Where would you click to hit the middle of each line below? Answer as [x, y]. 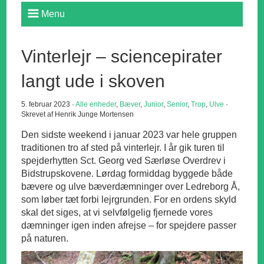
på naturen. [45, 239]
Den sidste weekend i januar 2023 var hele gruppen [129, 135]
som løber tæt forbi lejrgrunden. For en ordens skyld [129, 200]
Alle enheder [96, 105]
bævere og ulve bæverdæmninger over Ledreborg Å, [131, 187]
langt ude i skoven [93, 81]
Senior [177, 105]
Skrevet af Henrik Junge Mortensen [78, 115]
